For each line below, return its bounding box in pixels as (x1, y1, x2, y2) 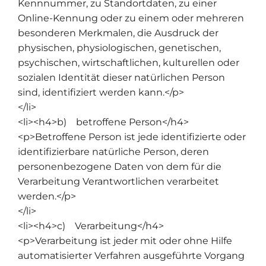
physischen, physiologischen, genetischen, (18, 42, 221, 53)
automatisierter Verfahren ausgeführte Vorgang (18, 249, 245, 261)
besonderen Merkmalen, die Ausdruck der (18, 27, 218, 39)
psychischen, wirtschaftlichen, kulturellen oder (18, 56, 239, 68)
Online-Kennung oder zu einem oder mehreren (18, 12, 244, 24)
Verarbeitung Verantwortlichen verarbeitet (18, 175, 219, 187)
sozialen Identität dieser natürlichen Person (18, 71, 225, 83)
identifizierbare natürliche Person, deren (18, 145, 209, 157)
